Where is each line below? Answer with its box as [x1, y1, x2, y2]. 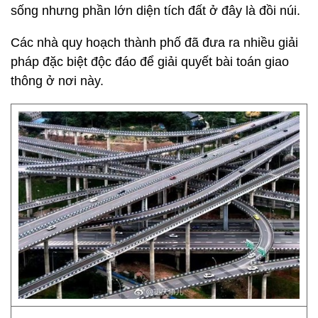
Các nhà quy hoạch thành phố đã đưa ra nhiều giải [11, 35, 298, 50]
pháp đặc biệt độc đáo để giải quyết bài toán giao [11, 55, 289, 69]
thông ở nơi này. [11, 74, 104, 88]
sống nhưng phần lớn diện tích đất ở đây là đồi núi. [11, 4, 304, 18]
